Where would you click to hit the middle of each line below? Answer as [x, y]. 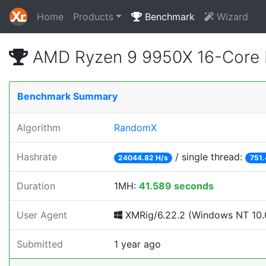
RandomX [135, 128]
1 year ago [137, 244]
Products [93, 17]
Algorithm [39, 128]
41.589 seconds [176, 186]
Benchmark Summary [67, 96]
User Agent [42, 215]
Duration [36, 186]
